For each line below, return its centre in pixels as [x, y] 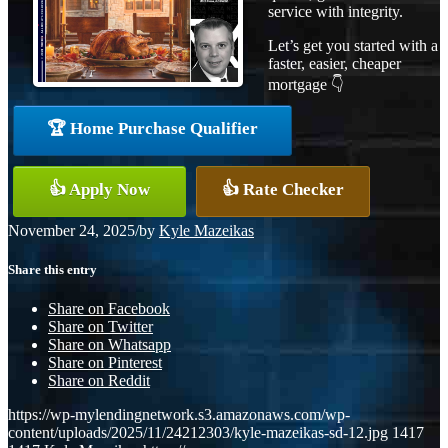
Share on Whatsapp [109, 345]
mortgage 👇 [306, 84]
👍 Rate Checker [283, 189]
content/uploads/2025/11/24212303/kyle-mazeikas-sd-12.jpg [198, 433]
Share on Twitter [100, 327]
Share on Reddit [99, 381]
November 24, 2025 [71, 230]
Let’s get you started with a [353, 45]
